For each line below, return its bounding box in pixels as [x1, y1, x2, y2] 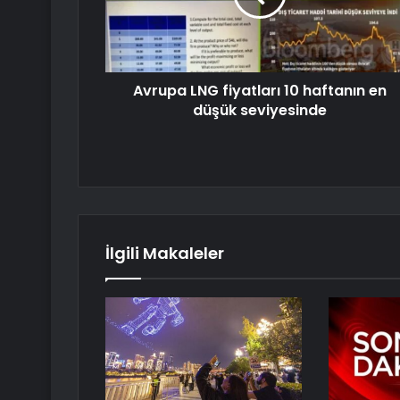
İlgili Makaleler [105, 242, 224, 265]
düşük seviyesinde [192, 100, 327, 121]
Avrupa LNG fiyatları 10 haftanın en [132, 80, 387, 102]
